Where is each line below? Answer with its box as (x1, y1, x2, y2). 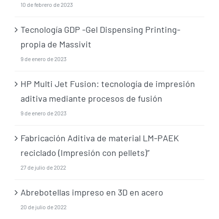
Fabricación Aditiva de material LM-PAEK (21, 132, 179, 143)
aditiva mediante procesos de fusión (21, 92, 162, 104)
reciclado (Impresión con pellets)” (21, 147, 150, 158)
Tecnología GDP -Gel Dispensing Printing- (21, 23, 180, 35)
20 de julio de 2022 (21, 203, 66, 210)
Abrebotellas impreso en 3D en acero (21, 186, 163, 197)
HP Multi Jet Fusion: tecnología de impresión (21, 78, 195, 89)
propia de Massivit (21, 38, 91, 49)
